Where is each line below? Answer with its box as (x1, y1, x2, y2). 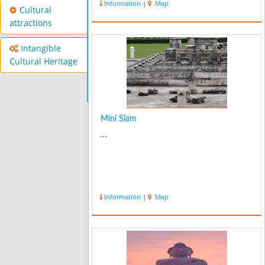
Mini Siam (101, 115, 137, 124)
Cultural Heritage (9, 56, 77, 67)
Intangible (21, 43, 61, 54)
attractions (9, 18, 52, 29)
